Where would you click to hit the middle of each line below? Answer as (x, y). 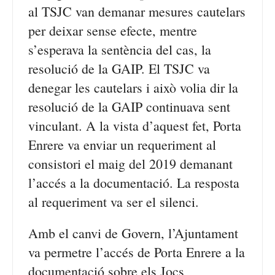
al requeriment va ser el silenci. (114, 202)
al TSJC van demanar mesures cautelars (137, 11)
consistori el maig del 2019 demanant (130, 164)
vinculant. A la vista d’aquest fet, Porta (135, 126)
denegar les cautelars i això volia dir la (133, 87)
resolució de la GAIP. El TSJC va (119, 68)
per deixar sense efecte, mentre (113, 30)
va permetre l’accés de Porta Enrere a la (137, 252)
